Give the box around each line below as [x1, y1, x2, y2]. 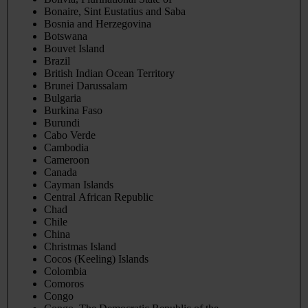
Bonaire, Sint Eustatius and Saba [44, 5, 186, 18]
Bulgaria [44, 92, 81, 104]
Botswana [44, 30, 87, 43]
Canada [44, 166, 77, 179]
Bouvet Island [44, 43, 104, 55]
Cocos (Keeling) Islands [44, 253, 148, 265]
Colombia [44, 265, 87, 278]
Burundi [44, 117, 80, 129]
